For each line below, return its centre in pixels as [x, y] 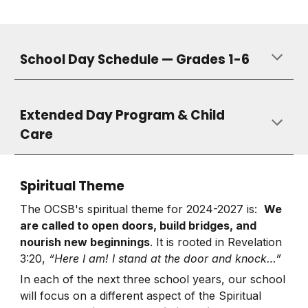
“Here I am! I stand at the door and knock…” [165, 258]
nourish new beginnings [85, 242]
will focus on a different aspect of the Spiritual [141, 296]
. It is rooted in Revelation [216, 242]
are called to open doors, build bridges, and [139, 225]
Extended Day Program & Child [123, 115]
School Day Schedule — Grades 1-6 [135, 59]
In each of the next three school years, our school [153, 279]
